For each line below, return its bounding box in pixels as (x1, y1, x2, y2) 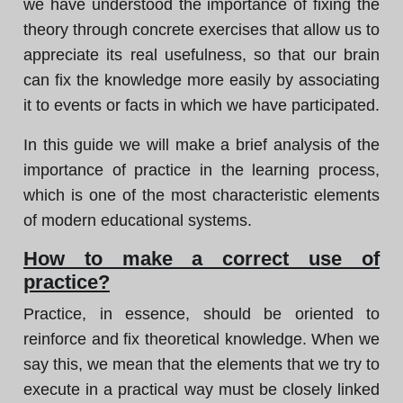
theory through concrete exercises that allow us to (23, 21, 380, 39)
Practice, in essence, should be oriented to (23, 305, 380, 323)
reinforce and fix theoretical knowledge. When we (23, 330, 380, 348)
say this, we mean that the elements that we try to (23, 355, 380, 373)
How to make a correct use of (23, 247, 380, 270)
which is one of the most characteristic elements (23, 186, 380, 204)
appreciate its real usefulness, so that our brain (23, 46, 380, 64)
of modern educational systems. (23, 211, 252, 229)
